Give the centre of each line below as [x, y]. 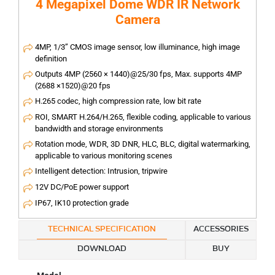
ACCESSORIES [221, 230]
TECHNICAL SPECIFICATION [102, 230]
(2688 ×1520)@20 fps [73, 86]
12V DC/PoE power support [82, 187]
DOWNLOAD [102, 249]
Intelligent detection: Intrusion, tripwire [101, 171]
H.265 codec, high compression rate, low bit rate [118, 101]
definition [51, 59]
